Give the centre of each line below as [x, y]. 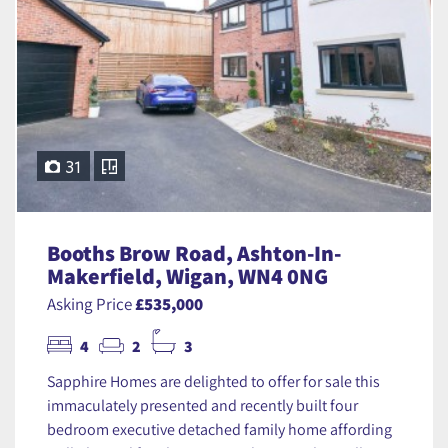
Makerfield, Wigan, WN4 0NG [187, 276]
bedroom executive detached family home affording [219, 429]
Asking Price [91, 304]
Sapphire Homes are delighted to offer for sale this [213, 381]
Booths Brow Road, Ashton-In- [194, 253]
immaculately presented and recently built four [202, 405]
